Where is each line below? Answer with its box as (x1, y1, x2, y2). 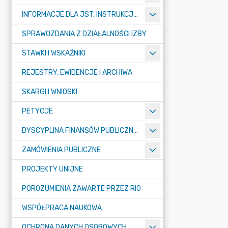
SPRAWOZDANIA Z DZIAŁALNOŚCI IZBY (22, 30, 147, 38)
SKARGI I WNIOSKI (22, 88, 77, 96)
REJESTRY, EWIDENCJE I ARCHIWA (22, 68, 132, 77)
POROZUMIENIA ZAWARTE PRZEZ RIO (22, 184, 141, 193)
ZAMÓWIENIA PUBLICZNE (22, 146, 101, 154)
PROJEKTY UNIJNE (22, 165, 83, 174)
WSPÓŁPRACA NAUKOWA (22, 204, 102, 212)
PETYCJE (22, 107, 53, 116)
